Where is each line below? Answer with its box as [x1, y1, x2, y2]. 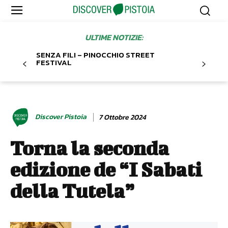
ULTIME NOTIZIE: [85, 31, 143, 44]
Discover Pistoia [35, 111, 87, 123]
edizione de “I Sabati [10, 158, 202, 181]
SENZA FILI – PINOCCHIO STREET [36, 49, 155, 61]
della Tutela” [10, 180, 134, 203]
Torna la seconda [10, 137, 169, 160]
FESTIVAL [36, 56, 72, 69]
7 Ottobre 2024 [99, 111, 146, 123]
